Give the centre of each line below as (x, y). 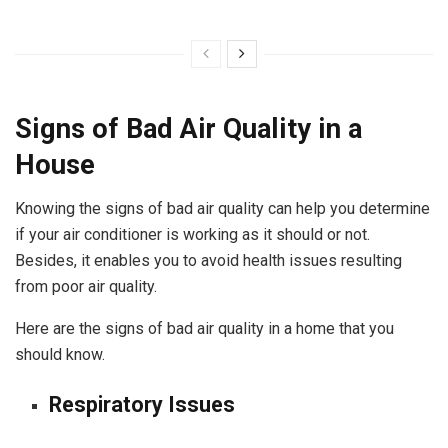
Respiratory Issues (145, 404)
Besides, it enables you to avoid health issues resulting (208, 261)
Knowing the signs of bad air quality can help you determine (222, 209)
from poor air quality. (86, 287)
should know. (60, 355)
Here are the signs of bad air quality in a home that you (204, 329)
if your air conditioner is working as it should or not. (192, 235)
